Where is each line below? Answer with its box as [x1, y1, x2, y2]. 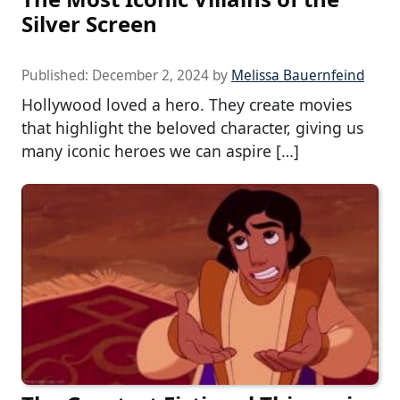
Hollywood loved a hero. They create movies [21, 93, 352, 115]
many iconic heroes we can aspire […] [21, 139, 299, 162]
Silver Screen [21, 8, 157, 38]
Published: [21, 65, 92, 85]
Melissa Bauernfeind [231, 65, 364, 85]
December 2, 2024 [92, 65, 209, 85]
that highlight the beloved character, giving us [21, 116, 363, 138]
